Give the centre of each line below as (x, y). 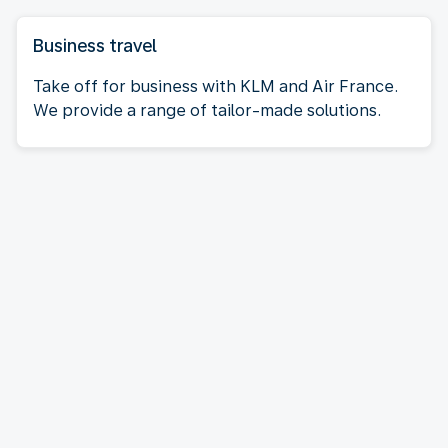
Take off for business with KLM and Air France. (215, 86)
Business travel (95, 45)
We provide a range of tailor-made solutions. (207, 110)
